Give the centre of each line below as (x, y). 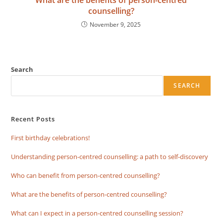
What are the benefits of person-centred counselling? (89, 194)
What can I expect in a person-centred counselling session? (97, 213)
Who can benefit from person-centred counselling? (86, 175)
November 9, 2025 (115, 24)
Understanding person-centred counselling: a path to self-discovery (110, 156)
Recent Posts (33, 119)
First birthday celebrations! (51, 138)
